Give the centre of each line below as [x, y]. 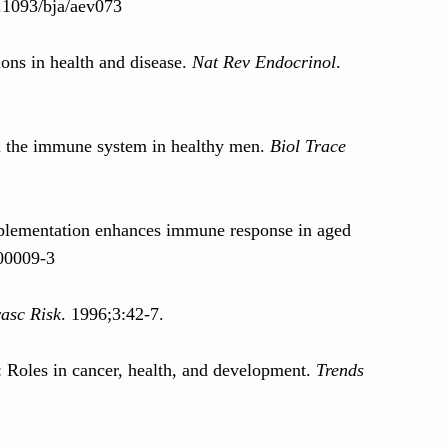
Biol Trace [308, 145]
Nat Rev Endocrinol [264, 61]
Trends [340, 369]
